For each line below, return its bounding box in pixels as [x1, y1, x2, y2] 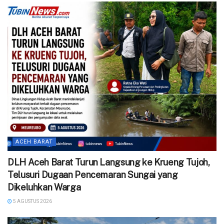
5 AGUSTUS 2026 [12, 198, 52, 204]
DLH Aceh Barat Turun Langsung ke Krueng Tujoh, [7, 156, 210, 167]
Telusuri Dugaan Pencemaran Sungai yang [7, 169, 178, 180]
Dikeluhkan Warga [7, 181, 81, 192]
